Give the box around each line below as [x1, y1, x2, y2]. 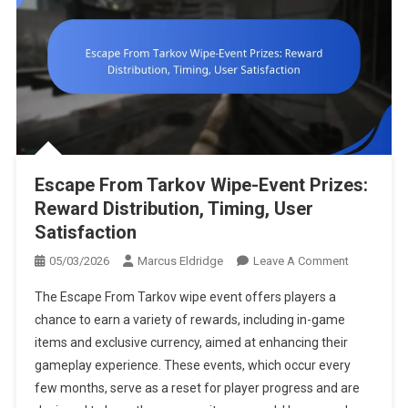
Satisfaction [34, 220, 137, 243]
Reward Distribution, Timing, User [34, 197, 313, 219]
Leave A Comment [252, 253, 349, 268]
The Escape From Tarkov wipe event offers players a [34, 289, 336, 304]
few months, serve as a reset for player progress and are [34, 380, 360, 395]
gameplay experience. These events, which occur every [34, 357, 351, 372]
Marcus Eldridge [137, 253, 223, 268]
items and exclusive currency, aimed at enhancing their [34, 334, 348, 350]
